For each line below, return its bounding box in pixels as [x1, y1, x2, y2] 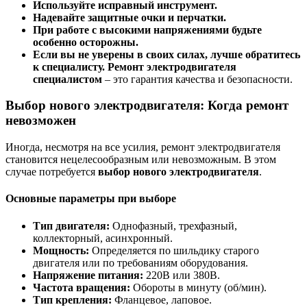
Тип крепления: [33, 293, 112, 306]
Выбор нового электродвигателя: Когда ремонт [5, 98, 288, 113]
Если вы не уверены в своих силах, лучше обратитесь [33, 48, 300, 60]
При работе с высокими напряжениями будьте [33, 23, 262, 36]
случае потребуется [5, 166, 98, 178]
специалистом [33, 73, 102, 85]
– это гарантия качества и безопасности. [102, 73, 293, 85]
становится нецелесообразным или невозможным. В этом [5, 153, 276, 166]
